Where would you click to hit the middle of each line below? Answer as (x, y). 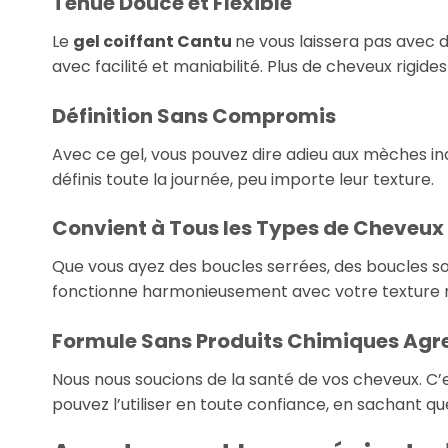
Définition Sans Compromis (194, 115)
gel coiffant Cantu (154, 41)
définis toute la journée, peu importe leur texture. (243, 179)
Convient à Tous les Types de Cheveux (248, 228)
